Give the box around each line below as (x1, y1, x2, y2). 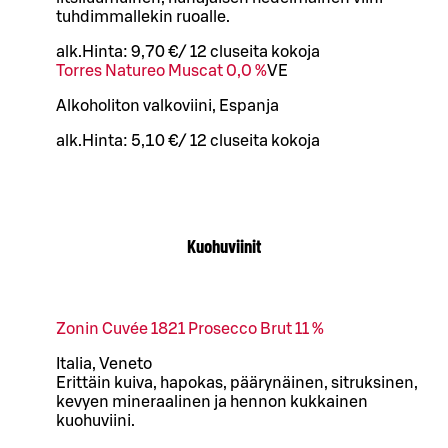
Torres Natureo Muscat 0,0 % (56, 63, 267, 80)
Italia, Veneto (56, 355, 152, 372)
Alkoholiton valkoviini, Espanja (56, 98, 279, 115)
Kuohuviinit (187, 233, 261, 257)
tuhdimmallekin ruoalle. (56, 9, 230, 26)
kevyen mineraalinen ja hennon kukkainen (56, 393, 368, 410)
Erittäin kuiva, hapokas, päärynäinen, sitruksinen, (56, 374, 418, 391)
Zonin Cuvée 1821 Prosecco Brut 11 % (56, 320, 324, 337)
